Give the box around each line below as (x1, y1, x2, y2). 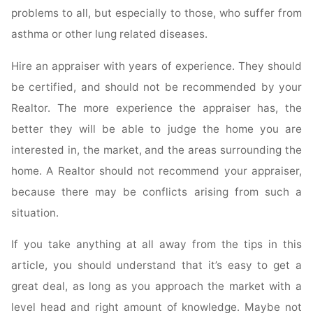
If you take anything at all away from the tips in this (11, 237, 302, 251)
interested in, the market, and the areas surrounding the (11, 143, 302, 156)
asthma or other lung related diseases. (11, 27, 208, 41)
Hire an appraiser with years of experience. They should (11, 59, 302, 73)
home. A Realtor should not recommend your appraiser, (11, 163, 302, 177)
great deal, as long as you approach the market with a (11, 279, 302, 293)
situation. (11, 205, 59, 219)
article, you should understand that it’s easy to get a (11, 258, 302, 272)
